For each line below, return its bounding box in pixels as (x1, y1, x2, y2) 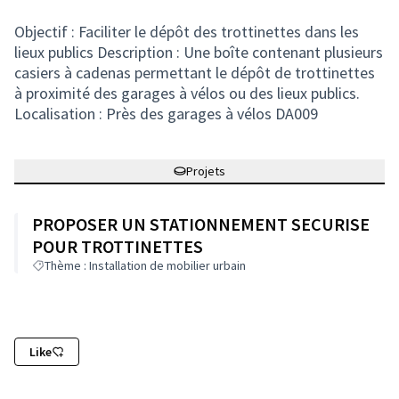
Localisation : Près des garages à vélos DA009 (14, 103, 318, 124)
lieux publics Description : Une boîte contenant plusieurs (14, 42, 383, 62)
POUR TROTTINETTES (32, 235, 203, 257)
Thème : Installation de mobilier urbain (45, 257, 246, 273)
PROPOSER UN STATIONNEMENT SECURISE (32, 213, 370, 235)
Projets (186, 163, 225, 179)
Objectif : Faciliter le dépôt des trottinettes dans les (14, 21, 359, 42)
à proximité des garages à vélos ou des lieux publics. (14, 83, 360, 103)
